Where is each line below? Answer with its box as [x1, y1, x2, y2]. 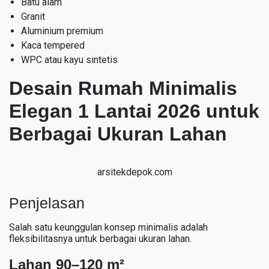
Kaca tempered [21, 39, 85, 51]
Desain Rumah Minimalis [9, 77, 237, 99]
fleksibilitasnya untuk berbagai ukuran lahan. [9, 232, 192, 244]
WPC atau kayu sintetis [21, 53, 118, 65]
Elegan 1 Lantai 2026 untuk [9, 100, 259, 122]
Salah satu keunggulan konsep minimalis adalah [9, 221, 208, 233]
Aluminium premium [21, 25, 103, 37]
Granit [21, 10, 45, 22]
